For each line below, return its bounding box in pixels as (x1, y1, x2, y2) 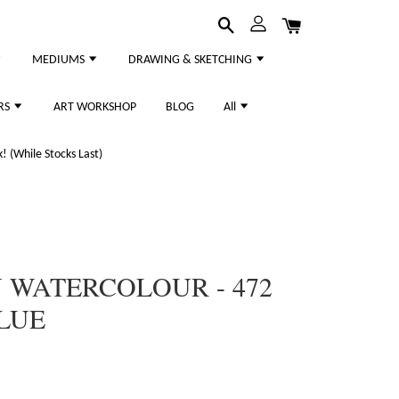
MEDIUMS (32, 53, 87, 67)
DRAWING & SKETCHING (128, 53, 255, 67)
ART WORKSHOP (53, 101, 136, 114)
